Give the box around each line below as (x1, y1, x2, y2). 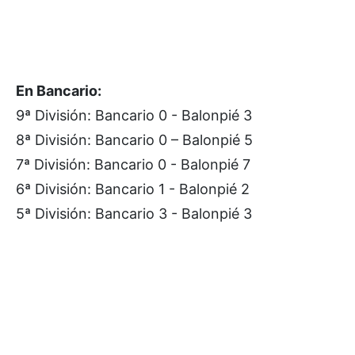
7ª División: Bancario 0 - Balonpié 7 (16, 156, 250, 173)
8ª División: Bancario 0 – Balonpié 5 (16, 132, 253, 148)
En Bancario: (16, 82, 101, 99)
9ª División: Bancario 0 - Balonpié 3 (16, 107, 252, 124)
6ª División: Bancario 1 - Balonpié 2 (16, 181, 250, 197)
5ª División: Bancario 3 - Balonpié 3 (16, 205, 252, 222)
